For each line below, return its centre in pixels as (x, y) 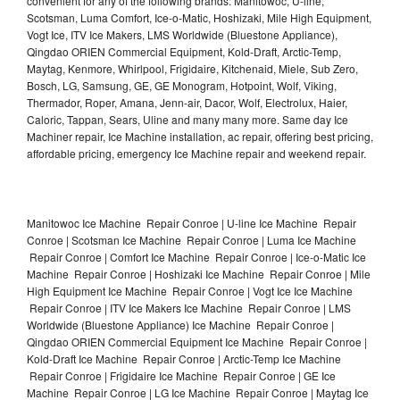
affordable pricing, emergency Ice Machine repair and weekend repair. (196, 153)
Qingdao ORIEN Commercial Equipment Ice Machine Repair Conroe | (197, 341)
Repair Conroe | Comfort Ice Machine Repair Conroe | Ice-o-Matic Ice (196, 256)
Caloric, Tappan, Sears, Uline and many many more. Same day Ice (187, 119)
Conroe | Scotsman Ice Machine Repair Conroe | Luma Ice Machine (192, 239)
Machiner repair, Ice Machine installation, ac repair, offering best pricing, (200, 136)
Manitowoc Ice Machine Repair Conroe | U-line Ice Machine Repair (192, 222)
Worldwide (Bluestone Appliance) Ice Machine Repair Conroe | (180, 324)
